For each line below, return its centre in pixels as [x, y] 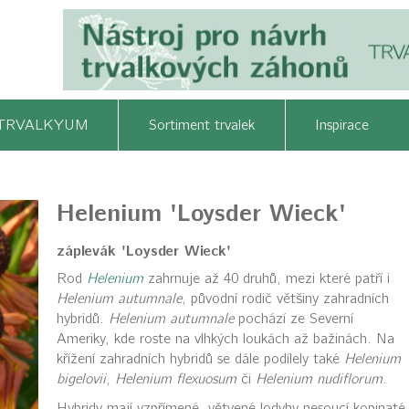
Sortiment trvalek [201, 125]
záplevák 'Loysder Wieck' [143, 251]
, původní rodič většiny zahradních [285, 299]
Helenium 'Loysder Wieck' [201, 214]
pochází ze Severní [293, 319]
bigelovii [81, 379]
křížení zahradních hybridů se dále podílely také [200, 359]
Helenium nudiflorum [319, 379]
